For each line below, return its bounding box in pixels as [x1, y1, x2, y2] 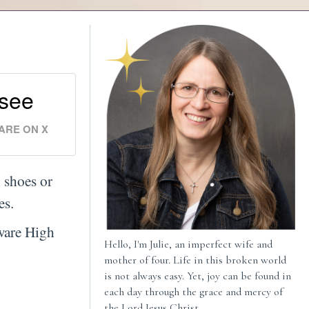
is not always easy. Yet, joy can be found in [103, 269, 291, 283]
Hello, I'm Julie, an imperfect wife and [103, 237, 272, 252]
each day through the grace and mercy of [103, 285, 283, 299]
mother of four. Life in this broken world [103, 253, 286, 268]
